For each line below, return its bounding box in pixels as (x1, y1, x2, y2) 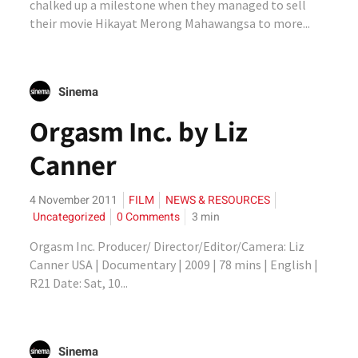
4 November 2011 (30, 192, 118, 209)
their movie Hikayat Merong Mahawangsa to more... (30, 15, 311, 31)
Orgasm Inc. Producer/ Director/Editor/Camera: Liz (30, 238, 305, 254)
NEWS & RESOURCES (165, 192, 271, 209)
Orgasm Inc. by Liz (30, 113, 249, 149)
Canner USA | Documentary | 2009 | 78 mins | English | (30, 257, 319, 272)
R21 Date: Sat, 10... (30, 275, 129, 291)
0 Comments (117, 209, 181, 225)
